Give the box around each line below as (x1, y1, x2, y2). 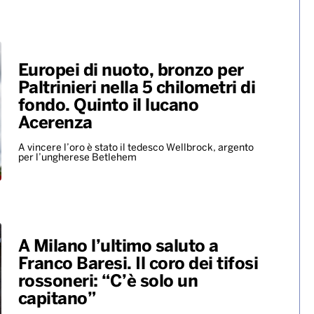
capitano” (18, 292, 95, 308)
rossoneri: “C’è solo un (18, 274, 198, 291)
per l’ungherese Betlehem (18, 153, 139, 163)
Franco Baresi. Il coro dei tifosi (18, 257, 258, 273)
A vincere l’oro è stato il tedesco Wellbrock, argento (18, 143, 254, 153)
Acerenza (18, 115, 93, 132)
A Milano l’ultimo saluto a (18, 239, 219, 256)
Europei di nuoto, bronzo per (18, 62, 244, 79)
